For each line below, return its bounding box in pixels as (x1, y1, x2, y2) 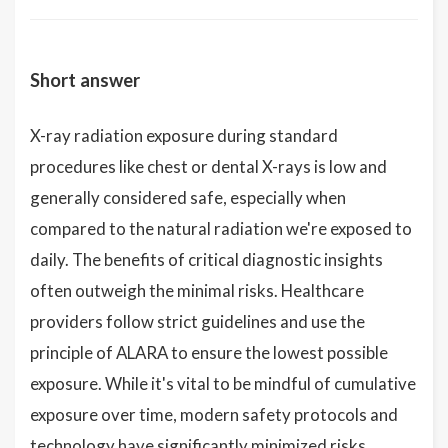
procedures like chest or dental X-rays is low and (30, 156, 387, 178)
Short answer (30, 69, 140, 92)
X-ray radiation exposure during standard (30, 125, 338, 147)
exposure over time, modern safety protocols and (30, 404, 398, 426)
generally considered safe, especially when (30, 187, 346, 209)
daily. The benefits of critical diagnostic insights (30, 249, 383, 271)
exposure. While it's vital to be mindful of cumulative (30, 373, 416, 395)
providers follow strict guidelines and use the (30, 311, 365, 333)
